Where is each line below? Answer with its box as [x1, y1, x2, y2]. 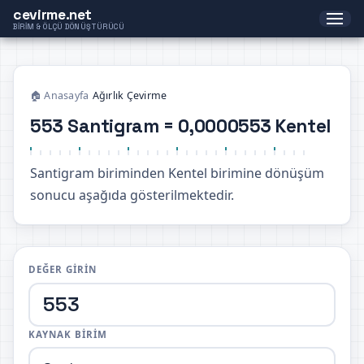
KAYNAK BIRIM [28, 327, 107, 340]
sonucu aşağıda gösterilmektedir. [30, 185, 234, 204]
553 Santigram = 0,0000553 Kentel [30, 114, 331, 138]
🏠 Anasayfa [30, 88, 89, 102]
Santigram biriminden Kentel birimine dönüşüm [30, 163, 324, 182]
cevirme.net [13, 6, 93, 24]
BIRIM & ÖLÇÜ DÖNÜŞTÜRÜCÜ [13, 22, 125, 32]
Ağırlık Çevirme [92, 88, 167, 102]
